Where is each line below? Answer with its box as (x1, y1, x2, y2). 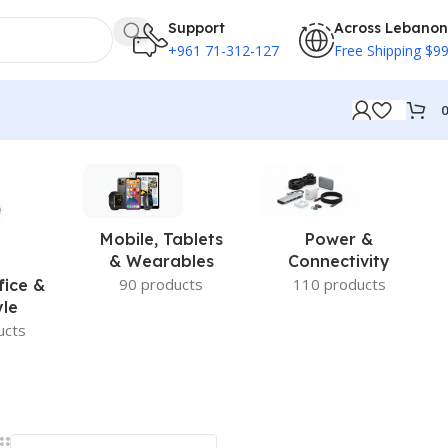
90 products (119, 273, 204, 294)
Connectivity (288, 250, 391, 271)
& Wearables (108, 250, 214, 271)
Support (168, 18, 225, 37)
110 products (292, 273, 386, 294)
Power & (305, 228, 374, 249)
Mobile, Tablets (99, 228, 223, 249)
